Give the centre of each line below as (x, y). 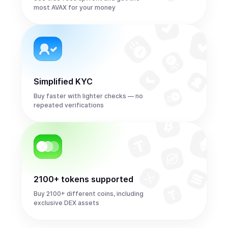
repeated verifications (69, 105)
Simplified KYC (63, 81)
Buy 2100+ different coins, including (89, 194)
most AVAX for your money (75, 7)
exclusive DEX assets (66, 203)
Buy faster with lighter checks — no (88, 96)
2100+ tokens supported (83, 179)
